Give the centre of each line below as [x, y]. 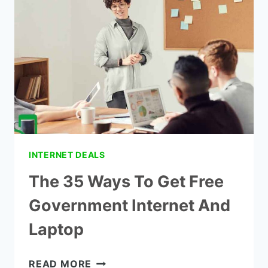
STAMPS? [115, 43]
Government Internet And [130, 206]
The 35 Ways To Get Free [126, 182]
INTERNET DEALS [67, 155]
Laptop [56, 230]
